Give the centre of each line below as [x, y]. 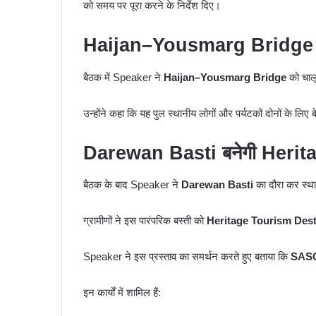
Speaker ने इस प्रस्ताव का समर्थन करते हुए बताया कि [187, 257]
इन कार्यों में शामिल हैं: [122, 293]
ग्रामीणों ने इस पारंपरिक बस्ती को [145, 221]
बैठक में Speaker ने [123, 77]
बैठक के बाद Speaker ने [132, 185]
